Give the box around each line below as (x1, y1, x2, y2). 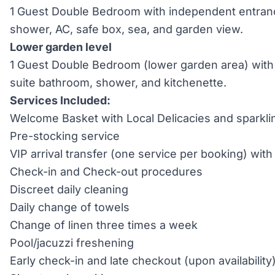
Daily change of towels (10, 201, 130, 214)
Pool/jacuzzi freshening (10, 236, 134, 249)
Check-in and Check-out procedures (10, 165, 203, 178)
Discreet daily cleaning (10, 183, 128, 196)
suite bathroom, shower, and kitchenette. (10, 76, 227, 89)
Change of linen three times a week (10, 219, 198, 231)
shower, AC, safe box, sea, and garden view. (10, 23, 243, 36)
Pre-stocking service (10, 130, 120, 142)
